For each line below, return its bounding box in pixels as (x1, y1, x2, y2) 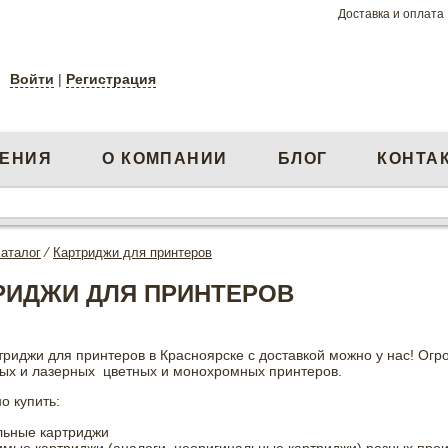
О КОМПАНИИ (102, 150, 228, 167)
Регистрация (66, 71, 156, 87)
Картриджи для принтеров (53, 245, 212, 260)
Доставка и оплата (338, 7, 444, 21)
